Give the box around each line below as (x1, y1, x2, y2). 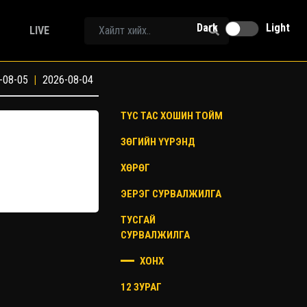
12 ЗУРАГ (121, 281, 162, 293)
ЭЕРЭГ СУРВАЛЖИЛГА (121, 188, 221, 200)
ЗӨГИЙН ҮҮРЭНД (121, 136, 195, 148)
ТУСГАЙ (121, 214, 156, 226)
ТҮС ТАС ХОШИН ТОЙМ (121, 110, 223, 122)
